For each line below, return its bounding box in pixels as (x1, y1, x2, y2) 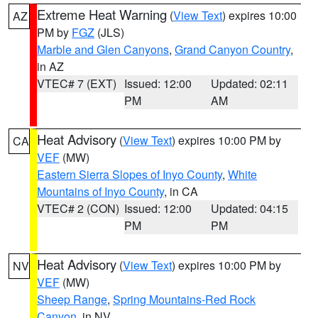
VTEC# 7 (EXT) (37, 75, 116, 92)
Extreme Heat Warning (37, 5, 167, 23)
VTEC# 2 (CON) (37, 200, 119, 216)
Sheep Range (37, 291, 107, 307)
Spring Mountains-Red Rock (113, 291, 256, 307)
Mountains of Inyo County (37, 183, 164, 199)
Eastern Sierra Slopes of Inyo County (37, 166, 222, 182)
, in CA (164, 183, 198, 199)
